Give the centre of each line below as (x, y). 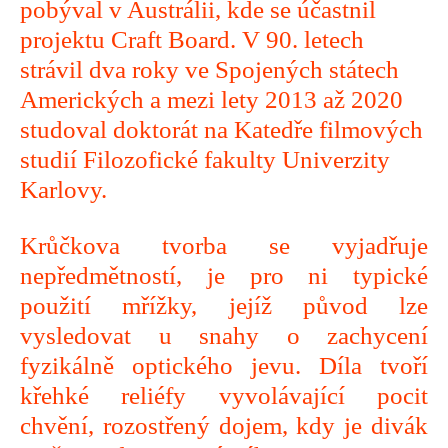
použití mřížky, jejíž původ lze (224, 305)
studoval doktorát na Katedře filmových (221, 129)
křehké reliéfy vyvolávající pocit (224, 395)
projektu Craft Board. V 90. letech (192, 39)
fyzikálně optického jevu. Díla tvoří (224, 365)
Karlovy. (63, 189)
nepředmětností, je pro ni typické (224, 275)
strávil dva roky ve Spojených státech (209, 69)
